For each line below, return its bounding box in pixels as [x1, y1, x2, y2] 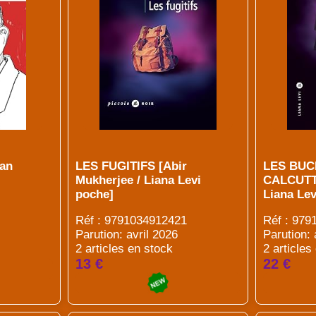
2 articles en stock [75, 242, 173, 255]
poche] [75, 188, 114, 201]
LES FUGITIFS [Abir [75, 159, 187, 173]
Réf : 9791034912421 [75, 214, 187, 227]
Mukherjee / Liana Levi [75, 174, 201, 187]
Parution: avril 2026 [75, 228, 178, 241]
